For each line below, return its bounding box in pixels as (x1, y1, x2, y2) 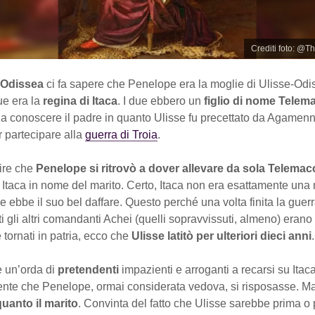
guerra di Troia (85, 128, 157, 141)
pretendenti (58, 263, 122, 276)
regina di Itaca (40, 94, 117, 107)
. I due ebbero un (117, 94, 201, 107)
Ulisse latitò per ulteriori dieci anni (131, 229, 311, 242)
